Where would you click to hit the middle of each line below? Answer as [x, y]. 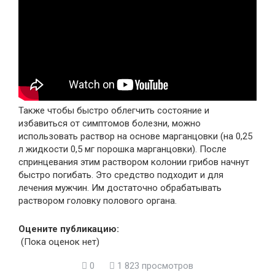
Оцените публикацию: [69, 229]
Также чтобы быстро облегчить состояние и [114, 111]
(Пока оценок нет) [59, 242]
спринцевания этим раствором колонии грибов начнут [134, 162]
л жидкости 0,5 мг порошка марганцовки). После [122, 149]
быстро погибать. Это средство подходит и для [121, 175]
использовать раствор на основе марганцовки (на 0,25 [135, 137]
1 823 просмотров [154, 266]
